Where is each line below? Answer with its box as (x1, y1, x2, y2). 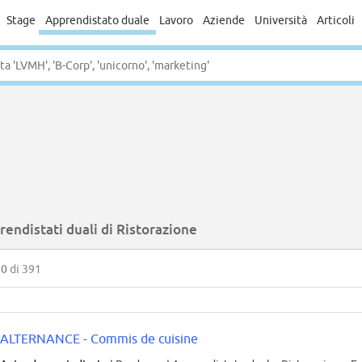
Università (254, 14, 307, 27)
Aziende (202, 14, 245, 27)
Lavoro (158, 14, 193, 27)
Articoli (316, 14, 355, 27)
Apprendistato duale (44, 14, 149, 27)
